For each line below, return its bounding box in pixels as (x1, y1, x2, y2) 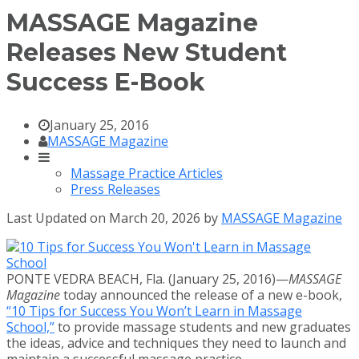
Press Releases (71, 179, 160, 198)
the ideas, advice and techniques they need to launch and (6, 333, 346, 352)
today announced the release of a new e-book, (60, 285, 342, 304)
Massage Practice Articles (71, 163, 223, 182)
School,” (6, 317, 54, 336)
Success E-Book (6, 67, 205, 97)
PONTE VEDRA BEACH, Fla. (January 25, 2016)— (6, 269, 288, 288)
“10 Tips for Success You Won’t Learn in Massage (6, 301, 302, 320)
